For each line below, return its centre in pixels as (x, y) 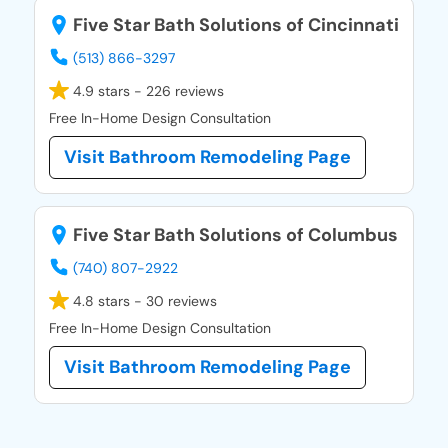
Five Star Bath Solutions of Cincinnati (234, 25)
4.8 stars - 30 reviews (143, 301)
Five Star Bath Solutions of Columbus (233, 235)
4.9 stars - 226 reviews (146, 91)
